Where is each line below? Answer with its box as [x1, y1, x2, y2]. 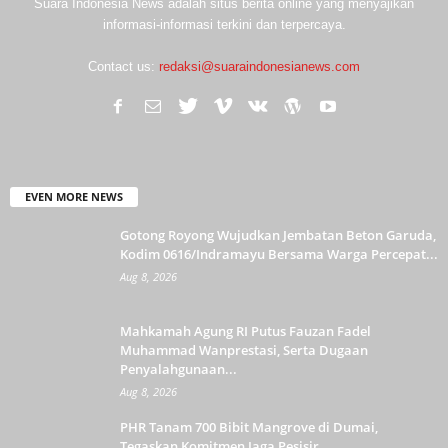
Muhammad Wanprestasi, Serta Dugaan [120, 341, 368, 360]
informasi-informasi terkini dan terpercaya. [102, 16, 346, 32]
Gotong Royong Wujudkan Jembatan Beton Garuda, [120, 226, 436, 245]
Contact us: [88, 58, 159, 74]
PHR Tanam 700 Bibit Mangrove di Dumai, [120, 418, 378, 437]
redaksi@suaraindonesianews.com [159, 58, 360, 74]
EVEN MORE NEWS [25, 189, 123, 205]
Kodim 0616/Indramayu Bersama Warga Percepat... [120, 245, 438, 264]
